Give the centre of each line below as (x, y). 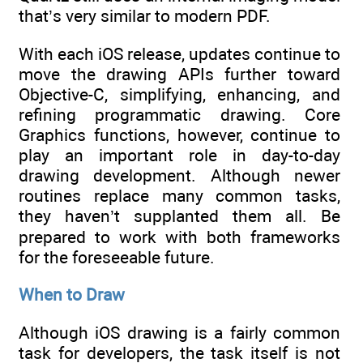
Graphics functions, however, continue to (179, 135)
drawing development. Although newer (179, 175)
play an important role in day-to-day (179, 155)
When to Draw (72, 295)
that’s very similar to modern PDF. (145, 15)
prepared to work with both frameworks (179, 237)
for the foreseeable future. (117, 257)
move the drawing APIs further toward (179, 74)
